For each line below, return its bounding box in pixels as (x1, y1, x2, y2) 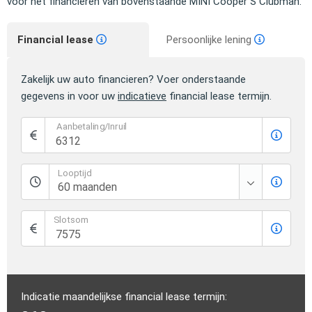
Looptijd (58, 168, 91, 180)
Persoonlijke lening (166, 33, 254, 47)
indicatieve (118, 90, 166, 103)
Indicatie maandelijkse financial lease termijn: (21, 290, 227, 304)
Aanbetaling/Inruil (56, 121, 127, 133)
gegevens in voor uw (21, 90, 118, 103)
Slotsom (54, 214, 89, 226)
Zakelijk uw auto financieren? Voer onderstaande (21, 73, 246, 86)
